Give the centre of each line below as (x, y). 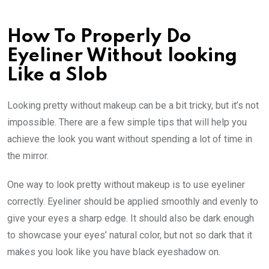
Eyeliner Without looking (122, 56)
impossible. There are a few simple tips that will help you (127, 122)
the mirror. (28, 156)
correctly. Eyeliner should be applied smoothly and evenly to (133, 201)
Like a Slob (57, 75)
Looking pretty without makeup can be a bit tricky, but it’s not (133, 105)
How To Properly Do (99, 37)
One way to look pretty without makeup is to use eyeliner (126, 184)
